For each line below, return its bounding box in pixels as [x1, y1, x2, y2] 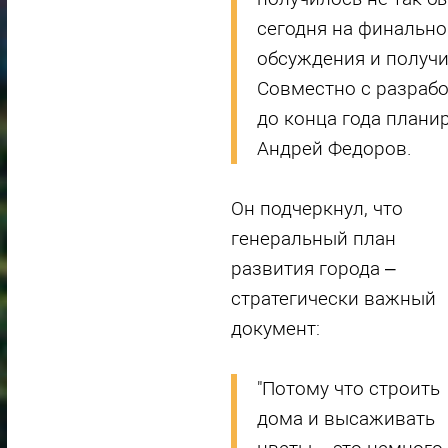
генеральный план [230, 227, 396, 251]
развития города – [230, 257, 396, 281]
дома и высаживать [256, 407, 435, 431]
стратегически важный [230, 287, 436, 311]
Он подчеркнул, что [230, 197, 403, 221]
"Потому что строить [256, 377, 440, 401]
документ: [230, 317, 320, 341]
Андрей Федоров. [256, 137, 412, 161]
